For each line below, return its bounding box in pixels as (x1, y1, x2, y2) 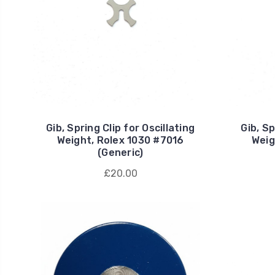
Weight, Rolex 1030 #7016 (56, 134, 184, 146)
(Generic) (98, 146, 144, 158)
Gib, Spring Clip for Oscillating (46, 122, 195, 134)
